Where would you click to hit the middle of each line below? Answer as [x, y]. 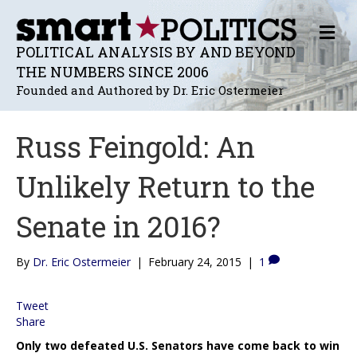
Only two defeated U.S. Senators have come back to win [178, 345]
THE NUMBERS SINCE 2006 [112, 71]
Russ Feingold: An [135, 146]
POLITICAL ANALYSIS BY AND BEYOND [156, 51]
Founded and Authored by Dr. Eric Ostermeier [150, 90]
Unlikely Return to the [165, 186]
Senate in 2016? [118, 226]
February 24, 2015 [195, 261]
